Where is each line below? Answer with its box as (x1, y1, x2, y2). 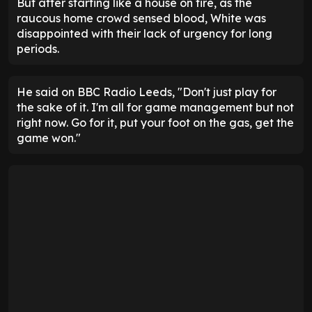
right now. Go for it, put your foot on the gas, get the (17, 116, 294, 130)
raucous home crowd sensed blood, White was (17, 11, 266, 26)
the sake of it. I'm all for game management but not (17, 100, 294, 115)
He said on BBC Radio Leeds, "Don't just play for (17, 85, 276, 100)
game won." (17, 131, 81, 146)
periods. (17, 42, 59, 56)
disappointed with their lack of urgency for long (17, 26, 272, 41)
